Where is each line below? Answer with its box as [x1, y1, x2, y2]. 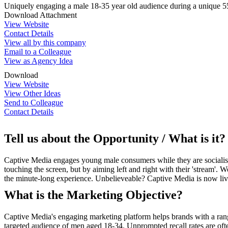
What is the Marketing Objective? [4, 188, 183, 202]
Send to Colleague [4, 98, 63, 107]
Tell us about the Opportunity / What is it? [4, 131, 225, 145]
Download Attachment [4, 10, 77, 19]
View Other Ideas [4, 89, 61, 98]
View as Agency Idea [4, 56, 73, 65]
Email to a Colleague [4, 47, 71, 56]
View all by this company [4, 38, 86, 47]
